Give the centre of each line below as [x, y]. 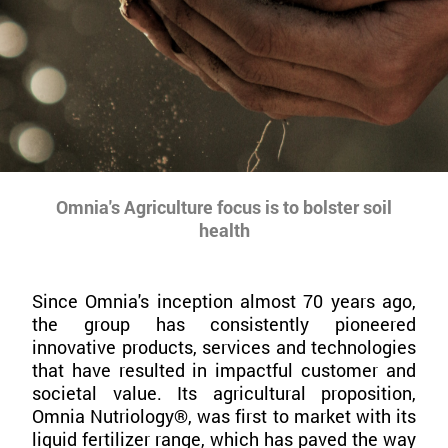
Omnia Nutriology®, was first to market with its [224, 416]
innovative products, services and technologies [224, 347]
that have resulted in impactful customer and [224, 370]
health [224, 230]
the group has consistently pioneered [224, 324]
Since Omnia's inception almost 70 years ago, [224, 301]
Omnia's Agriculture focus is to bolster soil [224, 207]
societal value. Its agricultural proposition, [224, 393]
